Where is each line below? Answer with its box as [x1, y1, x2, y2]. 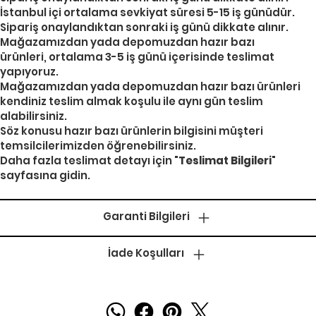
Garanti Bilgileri [102, 209, 190, 224]
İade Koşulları [108, 245, 184, 261]
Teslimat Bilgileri [178, 153, 272, 169]
